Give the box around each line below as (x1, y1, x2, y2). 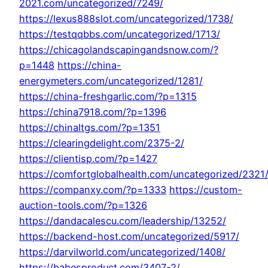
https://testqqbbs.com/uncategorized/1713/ (19, 28, 220, 41)
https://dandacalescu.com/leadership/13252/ (19, 215, 226, 227)
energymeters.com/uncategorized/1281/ (19, 75, 203, 87)
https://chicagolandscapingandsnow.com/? (19, 44, 218, 56)
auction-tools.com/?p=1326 (19, 199, 147, 212)
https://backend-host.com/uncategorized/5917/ (19, 230, 239, 243)
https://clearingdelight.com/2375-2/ (19, 137, 184, 150)
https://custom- (169, 184, 242, 196)
